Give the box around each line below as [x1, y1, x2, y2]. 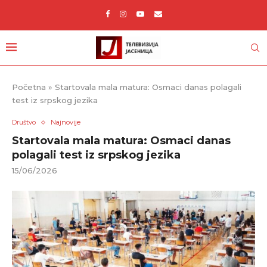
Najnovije [51, 118, 80, 126]
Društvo [12, 118, 36, 126]
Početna [12, 82, 46, 92]
